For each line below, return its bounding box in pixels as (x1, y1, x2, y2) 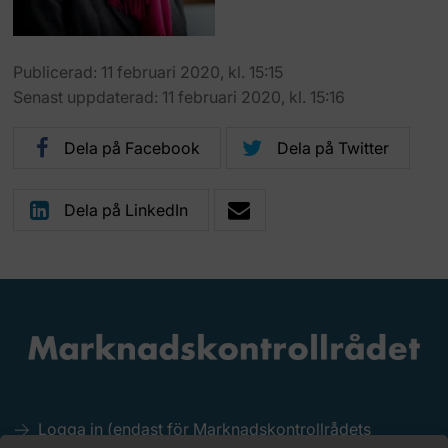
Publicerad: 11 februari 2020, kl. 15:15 (13, 61, 284, 82)
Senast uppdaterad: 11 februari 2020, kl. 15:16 (13, 86, 346, 107)
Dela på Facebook (64, 137, 201, 158)
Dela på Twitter (277, 137, 390, 158)
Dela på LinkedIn (64, 199, 189, 220)
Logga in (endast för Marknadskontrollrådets (38, 418, 372, 439)
